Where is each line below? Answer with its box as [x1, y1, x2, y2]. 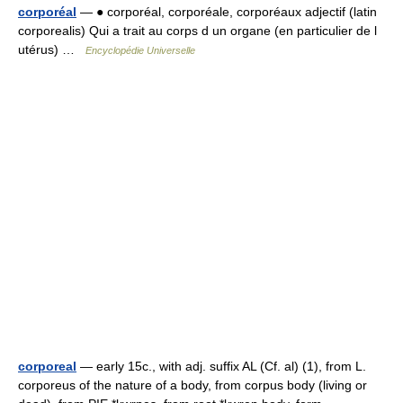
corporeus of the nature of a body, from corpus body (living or [18, 378, 367, 392]
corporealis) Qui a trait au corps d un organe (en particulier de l [18, 23, 377, 38]
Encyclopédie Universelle [85, 45, 195, 56]
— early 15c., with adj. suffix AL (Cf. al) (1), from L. [76, 359, 366, 373]
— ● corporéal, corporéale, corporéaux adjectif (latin [76, 4, 377, 19]
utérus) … [18, 42, 85, 57]
